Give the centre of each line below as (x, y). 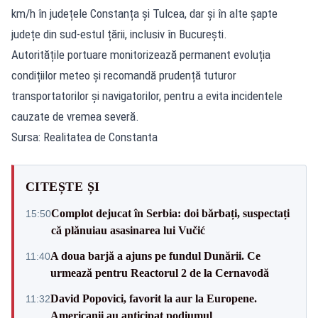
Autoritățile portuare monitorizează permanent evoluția (141, 54)
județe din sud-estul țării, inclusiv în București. (119, 34)
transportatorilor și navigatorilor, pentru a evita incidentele (147, 95)
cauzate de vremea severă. (75, 116)
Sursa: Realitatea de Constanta (84, 137)
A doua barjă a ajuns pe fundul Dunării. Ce (155, 256)
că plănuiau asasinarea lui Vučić (128, 230)
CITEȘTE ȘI (63, 186)
